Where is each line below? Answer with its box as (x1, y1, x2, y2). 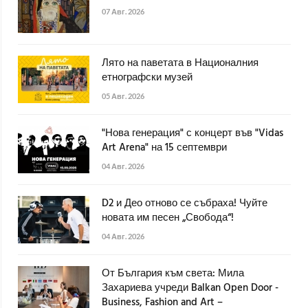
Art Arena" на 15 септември (102, 139, 227, 156)
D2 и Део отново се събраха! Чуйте (102, 195, 267, 212)
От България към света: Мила (102, 265, 244, 282)
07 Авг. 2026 (102, 6, 144, 16)
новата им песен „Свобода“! (102, 209, 234, 226)
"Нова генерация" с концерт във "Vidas (102, 124, 283, 142)
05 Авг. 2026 (102, 91, 144, 100)
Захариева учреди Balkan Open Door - (102, 279, 278, 296)
